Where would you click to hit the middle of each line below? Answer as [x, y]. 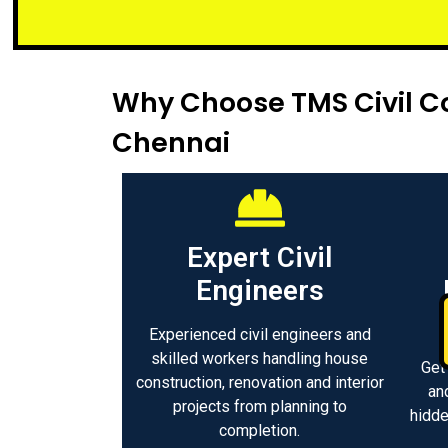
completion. [259, 431]
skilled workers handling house [259, 359]
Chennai [171, 143]
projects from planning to [259, 407]
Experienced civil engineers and [259, 335]
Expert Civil [259, 258]
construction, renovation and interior [259, 383]
